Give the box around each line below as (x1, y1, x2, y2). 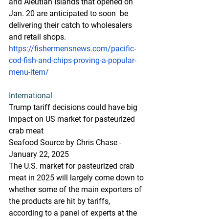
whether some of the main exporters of (9, 185, 144, 194)
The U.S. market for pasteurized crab (9, 161, 136, 171)
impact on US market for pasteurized (9, 114, 137, 124)
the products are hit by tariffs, (9, 197, 112, 206)
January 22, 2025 (9, 150, 69, 159)
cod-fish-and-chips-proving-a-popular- (9, 56, 136, 65)
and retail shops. (9, 32, 66, 42)
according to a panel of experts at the (9, 208, 139, 218)
